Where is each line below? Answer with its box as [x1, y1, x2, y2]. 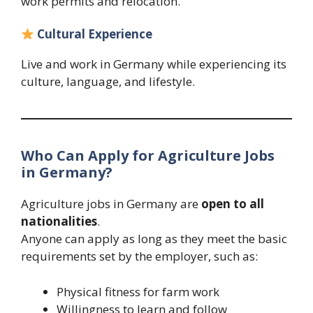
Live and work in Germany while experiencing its [21, 56, 286, 73]
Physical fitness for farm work [57, 283, 219, 300]
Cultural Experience [37, 26, 153, 43]
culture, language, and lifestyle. [21, 73, 195, 90]
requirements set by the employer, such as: [21, 248, 258, 265]
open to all [201, 196, 264, 212]
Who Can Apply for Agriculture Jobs [21, 146, 275, 166]
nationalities [21, 213, 97, 230]
